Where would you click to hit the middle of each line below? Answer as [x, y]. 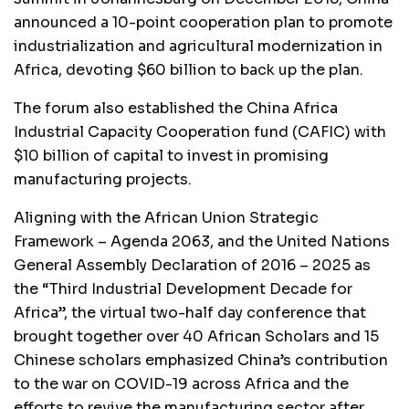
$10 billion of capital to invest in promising [171, 155]
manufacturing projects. [103, 179]
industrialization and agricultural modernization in [198, 46]
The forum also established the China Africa [176, 108]
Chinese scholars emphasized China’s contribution [201, 360]
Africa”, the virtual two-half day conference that [190, 312]
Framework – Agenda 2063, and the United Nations [202, 241]
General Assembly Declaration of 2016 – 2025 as [192, 265]
